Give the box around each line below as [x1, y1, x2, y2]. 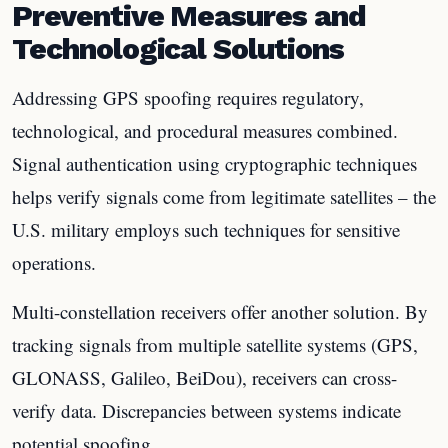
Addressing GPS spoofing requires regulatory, [12, 84, 364, 110]
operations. [12, 249, 96, 275]
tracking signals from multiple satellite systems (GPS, [12, 331, 418, 357]
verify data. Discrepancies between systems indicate [12, 397, 401, 423]
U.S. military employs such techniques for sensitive [12, 216, 400, 242]
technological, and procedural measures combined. [12, 117, 398, 143]
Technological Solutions [12, 30, 344, 66]
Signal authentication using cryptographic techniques [12, 150, 417, 176]
